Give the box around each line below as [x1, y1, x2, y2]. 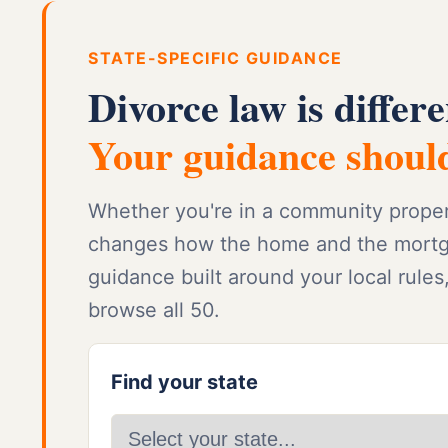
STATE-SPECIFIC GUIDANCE [88, 48, 343, 69]
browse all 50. [88, 298, 220, 323]
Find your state [111, 370, 258, 395]
